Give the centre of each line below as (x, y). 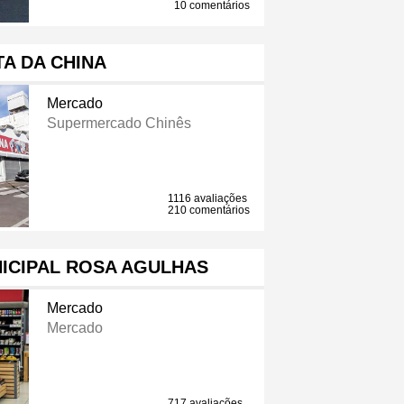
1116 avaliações (208, 199)
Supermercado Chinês (119, 124)
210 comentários (209, 211)
